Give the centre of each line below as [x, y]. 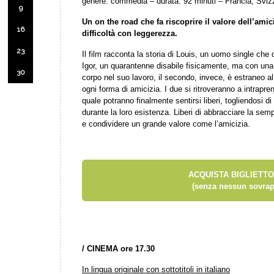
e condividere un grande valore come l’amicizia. [166, 124]
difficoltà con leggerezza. [130, 33]
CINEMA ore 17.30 [121, 249]
